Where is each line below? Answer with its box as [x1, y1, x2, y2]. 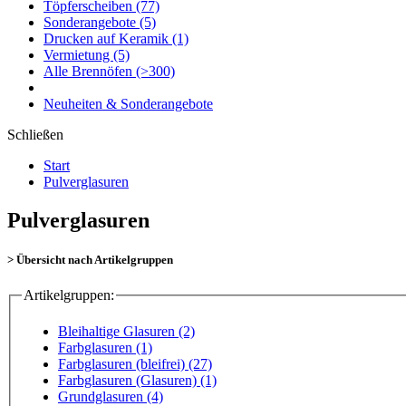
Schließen [7, 127, 63, 142]
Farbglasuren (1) [58, 339, 152, 355]
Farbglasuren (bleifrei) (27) [58, 355, 212, 372]
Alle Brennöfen [43, 63, 136, 79]
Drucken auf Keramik [43, 31, 172, 46]
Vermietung [43, 47, 113, 63]
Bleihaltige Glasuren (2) [58, 323, 195, 339]
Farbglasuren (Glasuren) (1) [58, 372, 217, 388]
